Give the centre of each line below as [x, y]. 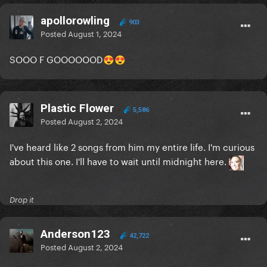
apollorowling [75, 21]
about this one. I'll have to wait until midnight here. [119, 161]
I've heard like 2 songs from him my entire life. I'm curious [132, 146]
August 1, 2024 [95, 33]
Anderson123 [75, 234]
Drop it [22, 200]
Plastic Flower [77, 108]
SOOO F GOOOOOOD [56, 59]
